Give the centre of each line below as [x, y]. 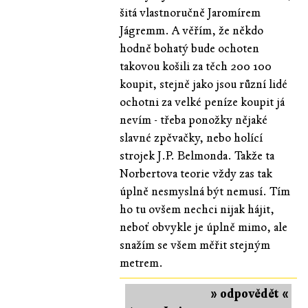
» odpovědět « [250, 294]
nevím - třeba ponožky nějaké [193, 120]
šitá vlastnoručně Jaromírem [190, 12]
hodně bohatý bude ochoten [189, 48]
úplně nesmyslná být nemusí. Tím [205, 191]
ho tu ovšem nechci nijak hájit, [197, 209]
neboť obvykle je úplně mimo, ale [203, 227]
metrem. [141, 263]
